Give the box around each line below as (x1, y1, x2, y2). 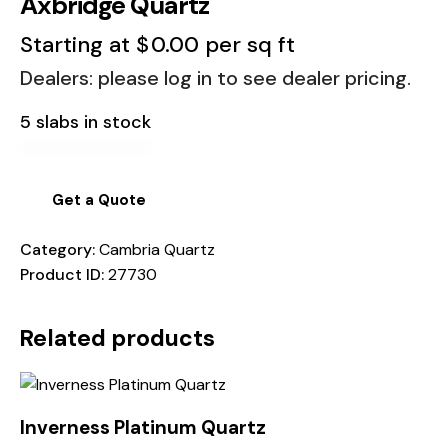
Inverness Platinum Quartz (20, 415, 266, 441)
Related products (19, 323, 215, 354)
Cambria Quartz (99, 239, 215, 261)
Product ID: (20, 264, 108, 286)
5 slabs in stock (20, 110, 151, 135)
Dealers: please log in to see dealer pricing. (20, 64, 411, 91)
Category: (20, 239, 99, 261)
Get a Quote (52, 190, 146, 211)
